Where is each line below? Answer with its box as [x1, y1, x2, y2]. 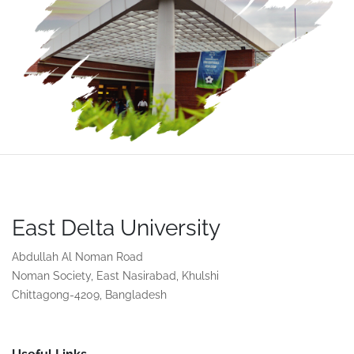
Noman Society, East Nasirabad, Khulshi [12, 269, 219, 282]
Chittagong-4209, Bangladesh [12, 288, 167, 301]
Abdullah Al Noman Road [12, 250, 143, 263]
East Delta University [12, 214, 220, 241]
